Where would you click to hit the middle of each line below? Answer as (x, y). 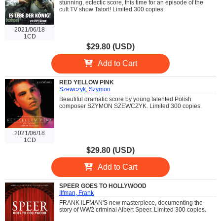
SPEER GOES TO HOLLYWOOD (103, 186)
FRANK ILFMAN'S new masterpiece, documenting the (131, 203)
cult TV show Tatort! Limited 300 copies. (112, 9)
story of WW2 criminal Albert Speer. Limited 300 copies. (133, 209)
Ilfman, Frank (76, 193)
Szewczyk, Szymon (85, 89)
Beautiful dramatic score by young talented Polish (125, 99)
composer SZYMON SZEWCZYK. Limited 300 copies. (130, 106)
